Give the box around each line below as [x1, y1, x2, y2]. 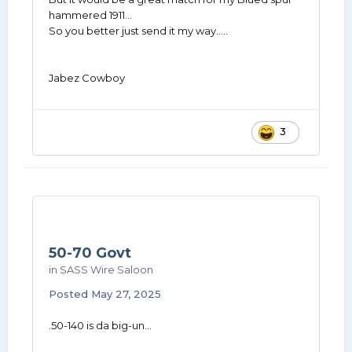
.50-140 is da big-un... [49, 319, 152, 332]
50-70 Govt [49, 244, 131, 262]
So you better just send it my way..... [49, 24, 228, 37]
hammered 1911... [49, 9, 132, 21]
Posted [49, 288, 91, 300]
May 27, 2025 [91, 288, 161, 300]
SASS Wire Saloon [60, 263, 153, 276]
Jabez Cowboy [49, 71, 127, 84]
